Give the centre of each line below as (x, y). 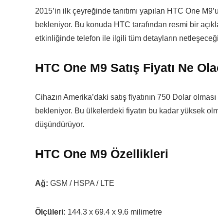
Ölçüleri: (50, 212)
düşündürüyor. (60, 124)
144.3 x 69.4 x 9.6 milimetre (114, 212)
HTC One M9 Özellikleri (102, 154)
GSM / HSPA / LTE (81, 183)
